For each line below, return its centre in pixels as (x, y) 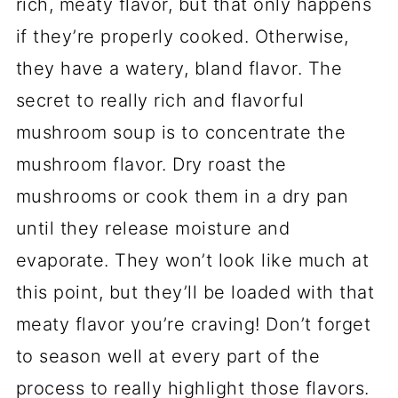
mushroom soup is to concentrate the (181, 133)
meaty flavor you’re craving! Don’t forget (193, 325)
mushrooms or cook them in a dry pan (182, 197)
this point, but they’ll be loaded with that (195, 293)
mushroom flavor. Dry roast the (151, 165)
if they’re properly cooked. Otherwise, (182, 37)
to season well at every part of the (168, 357)
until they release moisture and (153, 229)
